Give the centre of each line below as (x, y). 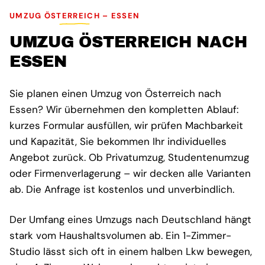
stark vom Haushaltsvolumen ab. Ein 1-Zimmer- (120, 236)
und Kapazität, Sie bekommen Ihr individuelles (118, 142)
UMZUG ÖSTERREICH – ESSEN (75, 16)
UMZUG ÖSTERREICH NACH (128, 42)
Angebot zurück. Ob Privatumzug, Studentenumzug (129, 158)
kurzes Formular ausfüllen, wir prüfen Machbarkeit (126, 126)
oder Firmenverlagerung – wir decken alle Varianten (130, 174)
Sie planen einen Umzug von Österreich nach (115, 94)
